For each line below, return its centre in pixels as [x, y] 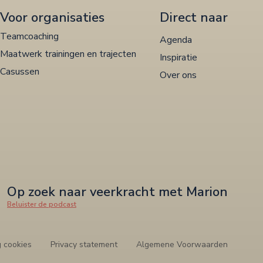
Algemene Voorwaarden [182, 244]
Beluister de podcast [42, 204]
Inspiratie [178, 57]
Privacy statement [84, 244]
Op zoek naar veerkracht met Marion [117, 192]
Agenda [176, 40]
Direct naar [194, 17]
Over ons [178, 75]
